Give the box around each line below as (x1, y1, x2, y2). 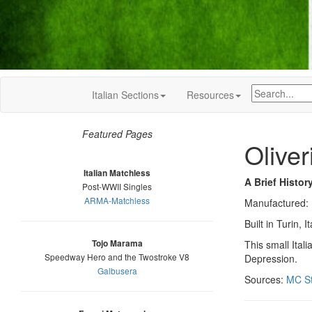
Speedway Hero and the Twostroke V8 (45, 251, 189, 263)
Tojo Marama (91, 237, 143, 249)
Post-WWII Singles (82, 180, 152, 192)
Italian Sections (92, 88, 159, 102)
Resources (187, 88, 234, 102)
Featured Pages (81, 127, 153, 141)
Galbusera (97, 265, 137, 276)
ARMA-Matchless (84, 194, 150, 206)
